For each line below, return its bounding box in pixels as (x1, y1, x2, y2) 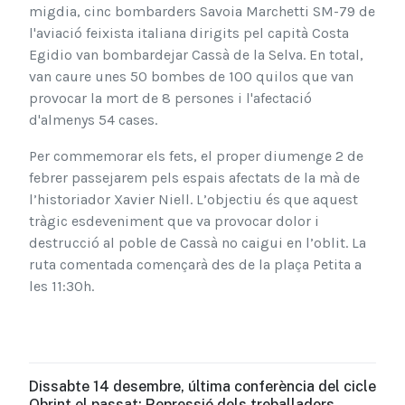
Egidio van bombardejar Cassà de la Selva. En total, (29, 46, 363, 64)
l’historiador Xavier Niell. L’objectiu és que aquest (29, 191, 358, 209)
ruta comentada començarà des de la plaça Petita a (29, 256, 362, 274)
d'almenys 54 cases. (29, 111, 161, 129)
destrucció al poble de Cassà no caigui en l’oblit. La (29, 234, 366, 252)
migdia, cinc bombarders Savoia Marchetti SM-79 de (29, 3, 375, 21)
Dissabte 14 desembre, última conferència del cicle (29, 378, 376, 396)
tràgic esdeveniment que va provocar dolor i (29, 212, 319, 231)
